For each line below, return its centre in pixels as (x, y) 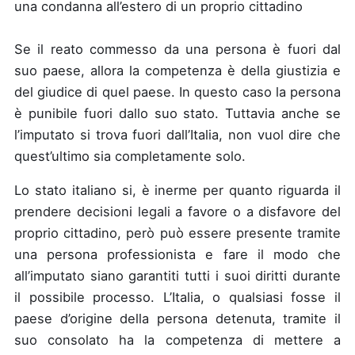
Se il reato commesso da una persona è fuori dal (177, 49)
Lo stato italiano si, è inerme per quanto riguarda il (177, 190)
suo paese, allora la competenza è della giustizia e (177, 70)
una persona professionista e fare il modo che (177, 254)
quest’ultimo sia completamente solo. (132, 156)
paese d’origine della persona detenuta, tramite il (177, 319)
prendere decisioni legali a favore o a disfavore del (177, 212)
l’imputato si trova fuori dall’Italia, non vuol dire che (177, 134)
